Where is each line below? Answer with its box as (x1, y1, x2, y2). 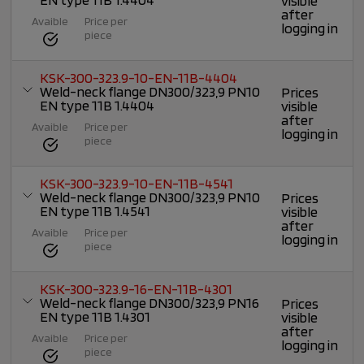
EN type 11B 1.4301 (40, 308, 151, 326)
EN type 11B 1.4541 (40, 202, 151, 220)
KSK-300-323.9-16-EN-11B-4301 (40, 280, 233, 298)
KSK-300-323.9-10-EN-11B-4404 (40, 69, 238, 87)
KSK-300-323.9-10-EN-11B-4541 (40, 175, 234, 193)
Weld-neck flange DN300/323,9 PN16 (40, 294, 260, 312)
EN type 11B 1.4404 (40, 97, 155, 115)
